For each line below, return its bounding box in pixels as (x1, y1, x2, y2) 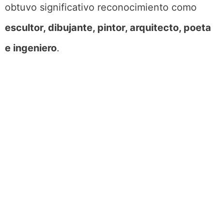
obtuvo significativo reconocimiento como (5, 1, 197, 13)
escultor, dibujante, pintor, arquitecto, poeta (5, 22, 211, 33)
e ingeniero (5, 42, 57, 54)
